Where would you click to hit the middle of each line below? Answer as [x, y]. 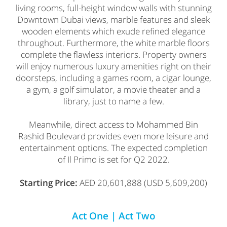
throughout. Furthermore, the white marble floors [113, 43]
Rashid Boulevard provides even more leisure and [113, 136]
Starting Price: [49, 182]
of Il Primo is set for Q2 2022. [113, 159]
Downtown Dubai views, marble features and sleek [113, 19]
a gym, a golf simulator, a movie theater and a [113, 89]
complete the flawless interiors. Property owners [113, 54]
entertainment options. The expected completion [113, 147]
